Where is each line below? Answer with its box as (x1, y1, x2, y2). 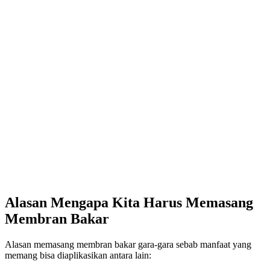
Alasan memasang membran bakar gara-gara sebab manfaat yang (5, 239, 251, 250)
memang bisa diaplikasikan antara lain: (5, 250, 151, 261)
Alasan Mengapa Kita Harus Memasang (5, 195, 253, 211)
